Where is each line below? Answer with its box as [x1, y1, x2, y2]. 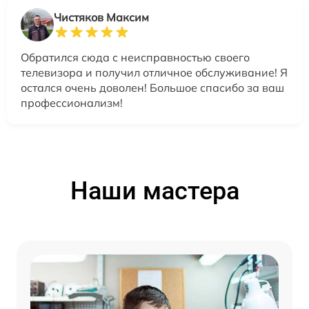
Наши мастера [70, 176, 239, 206]
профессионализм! [21, 95, 123, 110]
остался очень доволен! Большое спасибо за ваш [21, 80, 284, 94]
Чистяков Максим [54, 10, 149, 24]
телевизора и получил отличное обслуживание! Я [21, 65, 288, 79]
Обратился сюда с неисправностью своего [21, 50, 250, 64]
